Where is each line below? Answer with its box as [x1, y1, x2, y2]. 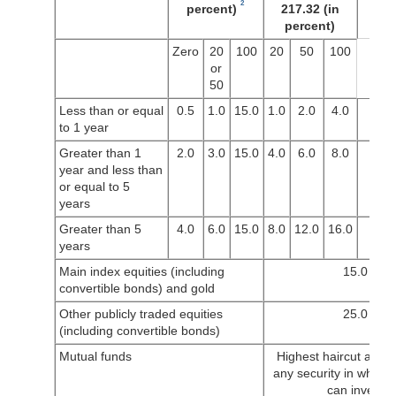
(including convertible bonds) [58, 323, 220, 338]
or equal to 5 [58, 179, 130, 194]
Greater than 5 [58, 221, 141, 236]
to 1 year [58, 119, 109, 134]
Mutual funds [58, 348, 132, 363]
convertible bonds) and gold [58, 280, 215, 295]
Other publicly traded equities [58, 306, 223, 321]
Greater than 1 [58, 145, 141, 160]
